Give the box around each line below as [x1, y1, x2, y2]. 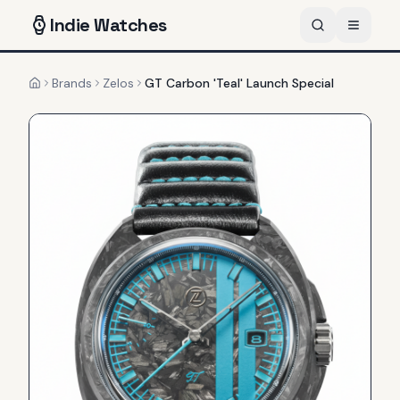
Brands [52, 74, 92, 91]
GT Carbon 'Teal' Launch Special [145, 74, 334, 91]
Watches [89, 13, 167, 37]
